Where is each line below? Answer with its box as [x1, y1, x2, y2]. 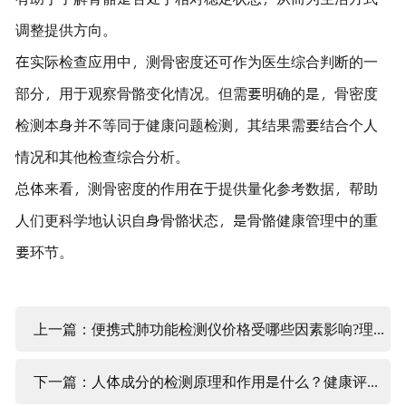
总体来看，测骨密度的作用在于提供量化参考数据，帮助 [14, 177, 378, 198]
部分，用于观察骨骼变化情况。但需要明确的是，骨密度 [14, 82, 378, 103]
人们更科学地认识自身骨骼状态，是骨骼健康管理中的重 [14, 208, 378, 230]
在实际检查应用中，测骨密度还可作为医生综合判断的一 [14, 50, 378, 72]
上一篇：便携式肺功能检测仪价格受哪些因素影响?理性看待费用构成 [372, 318, 384, 340]
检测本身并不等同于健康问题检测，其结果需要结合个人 [14, 113, 378, 135]
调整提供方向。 [14, 18, 117, 40]
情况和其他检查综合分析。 [14, 145, 189, 167]
